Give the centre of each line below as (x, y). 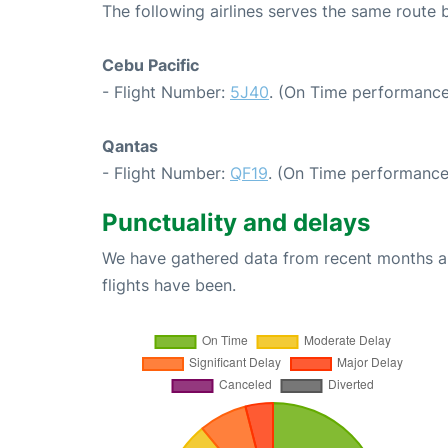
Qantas (130, 145)
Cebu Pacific (150, 64)
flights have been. (169, 284)
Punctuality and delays (236, 222)
